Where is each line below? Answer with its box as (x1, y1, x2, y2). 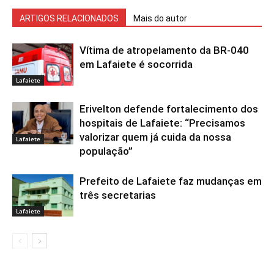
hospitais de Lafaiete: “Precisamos (80, 117, 245, 129)
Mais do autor (133, 13, 187, 23)
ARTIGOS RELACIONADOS (20, 13, 119, 23)
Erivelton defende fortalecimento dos (80, 103, 258, 115)
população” (80, 145, 133, 157)
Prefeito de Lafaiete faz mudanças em (80, 175, 262, 187)
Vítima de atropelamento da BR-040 (80, 44, 249, 56)
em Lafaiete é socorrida (80, 58, 193, 70)
